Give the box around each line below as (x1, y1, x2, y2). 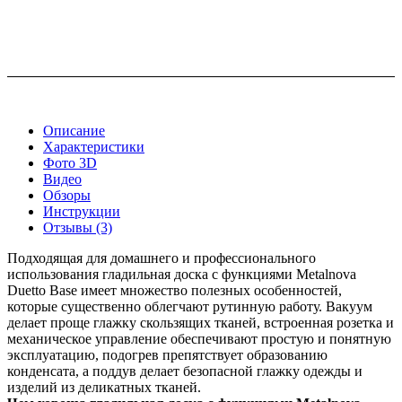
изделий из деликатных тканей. (7, 379, 208, 395)
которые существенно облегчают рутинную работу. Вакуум (7, 298, 372, 314)
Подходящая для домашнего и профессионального (7, 249, 316, 266)
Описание (43, 122, 105, 138)
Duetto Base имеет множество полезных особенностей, (7, 282, 342, 298)
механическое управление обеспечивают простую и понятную (7, 330, 391, 346)
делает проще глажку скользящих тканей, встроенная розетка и (7, 314, 394, 330)
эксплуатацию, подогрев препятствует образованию (7, 346, 328, 363)
